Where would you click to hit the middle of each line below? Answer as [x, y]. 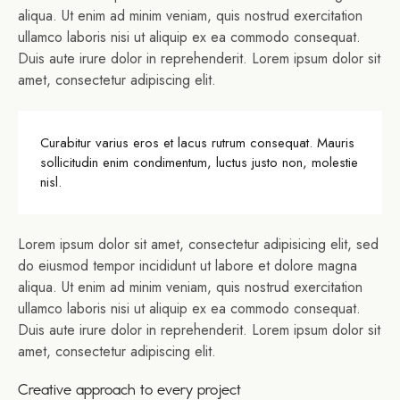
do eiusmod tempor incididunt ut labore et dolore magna [187, 266]
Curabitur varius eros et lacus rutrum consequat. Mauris [197, 142]
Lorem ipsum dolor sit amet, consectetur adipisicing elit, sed [198, 245]
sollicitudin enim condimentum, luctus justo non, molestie [199, 162]
